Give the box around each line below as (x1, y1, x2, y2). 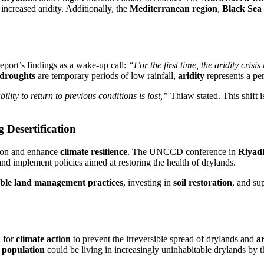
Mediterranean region (130, 4, 217, 14)
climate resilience (60, 147, 127, 157)
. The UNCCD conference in (127, 147, 238, 157)
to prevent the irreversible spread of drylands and (71, 233, 256, 244)
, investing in (123, 177, 173, 188)
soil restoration (173, 177, 232, 188)
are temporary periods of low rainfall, (35, 70, 178, 81)
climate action (16, 233, 71, 244)
